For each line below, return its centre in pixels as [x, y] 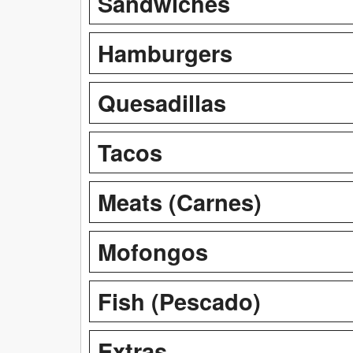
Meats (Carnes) [180, 201]
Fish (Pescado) [179, 301]
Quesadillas [162, 102]
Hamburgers [165, 52]
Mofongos [153, 251]
